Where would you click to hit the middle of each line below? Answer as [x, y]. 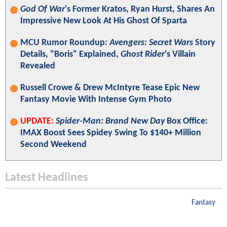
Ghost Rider [143, 55]
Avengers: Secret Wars [151, 43]
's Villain [180, 55]
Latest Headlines [47, 178]
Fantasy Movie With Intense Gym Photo [96, 100]
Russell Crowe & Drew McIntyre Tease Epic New [110, 88]
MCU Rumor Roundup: [65, 43]
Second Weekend [53, 145]
